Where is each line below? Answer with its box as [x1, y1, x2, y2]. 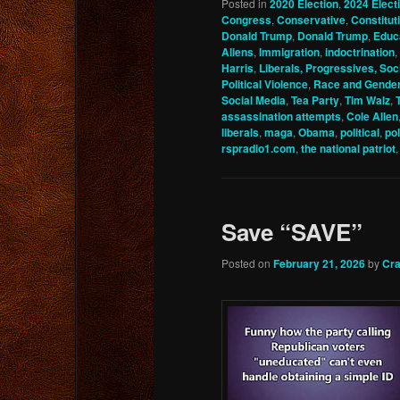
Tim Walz [345, 91, 390, 108]
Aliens [221, 43, 254, 60]
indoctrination [325, 43, 395, 60]
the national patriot [301, 139, 396, 156]
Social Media [221, 91, 286, 108]
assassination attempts [221, 107, 341, 124]
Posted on [221, 255, 273, 271]
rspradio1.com [221, 139, 296, 156]
